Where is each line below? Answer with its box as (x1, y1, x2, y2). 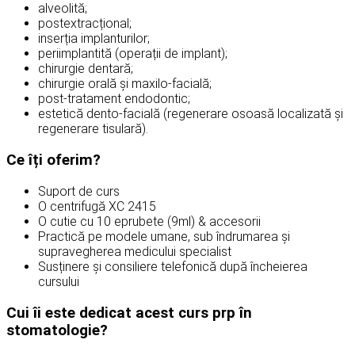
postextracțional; (38, 16, 132, 32)
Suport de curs (38, 183, 120, 199)
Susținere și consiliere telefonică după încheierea (38, 258, 307, 274)
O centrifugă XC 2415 (38, 198, 156, 214)
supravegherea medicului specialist (38, 243, 231, 259)
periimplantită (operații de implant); (38, 46, 227, 62)
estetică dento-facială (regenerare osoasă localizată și (38, 106, 343, 122)
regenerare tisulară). (38, 121, 148, 137)
